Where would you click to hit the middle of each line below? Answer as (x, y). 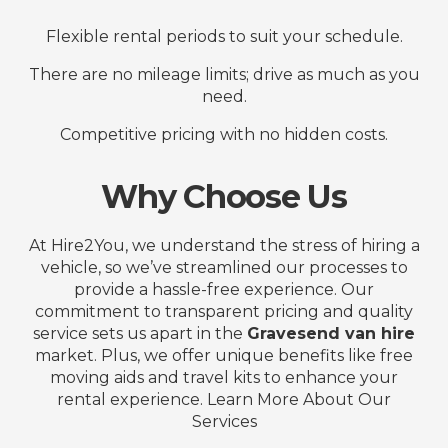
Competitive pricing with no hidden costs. (224, 135)
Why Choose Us (224, 197)
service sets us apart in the (140, 334)
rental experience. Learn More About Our (224, 400)
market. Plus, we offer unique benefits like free (224, 356)
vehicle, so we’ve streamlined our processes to (224, 268)
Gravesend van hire (331, 334)
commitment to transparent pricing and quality (224, 312)
